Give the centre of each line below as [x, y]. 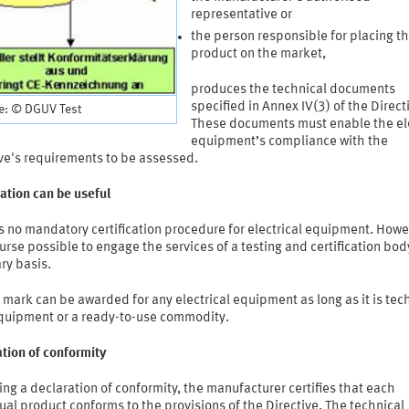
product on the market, [258, 55]
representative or [241, 16]
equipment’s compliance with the [289, 142]
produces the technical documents [293, 90]
